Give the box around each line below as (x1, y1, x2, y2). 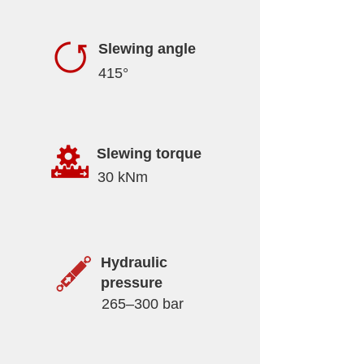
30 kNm (97, 169, 148, 185)
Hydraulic (101, 254, 167, 271)
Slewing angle (98, 41, 196, 57)
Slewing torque (97, 145, 201, 162)
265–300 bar (102, 296, 184, 312)
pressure (101, 275, 162, 291)
